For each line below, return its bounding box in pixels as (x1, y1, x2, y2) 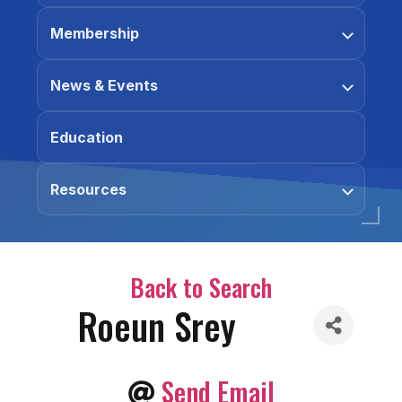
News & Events (50, 76, 158, 94)
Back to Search (130, 269, 272, 305)
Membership (50, 24, 139, 42)
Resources (50, 180, 127, 198)
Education (50, 128, 123, 146)
